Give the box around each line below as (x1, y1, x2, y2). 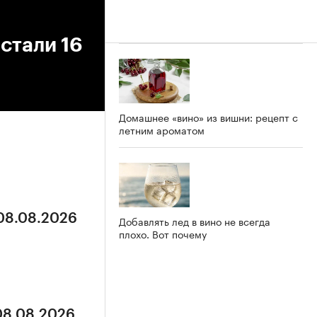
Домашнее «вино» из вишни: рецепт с (119, 108, 298, 125)
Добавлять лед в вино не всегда (119, 212, 270, 229)
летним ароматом (119, 121, 204, 137)
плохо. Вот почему (119, 225, 207, 241)
